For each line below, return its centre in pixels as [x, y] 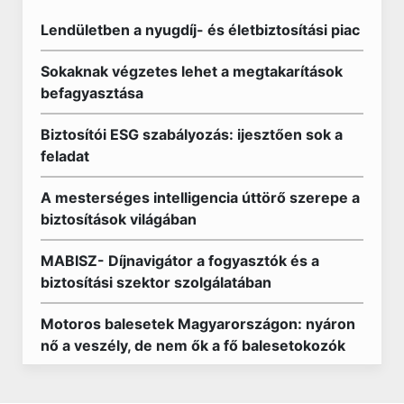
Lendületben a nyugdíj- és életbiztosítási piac [200, 30]
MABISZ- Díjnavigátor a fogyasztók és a [180, 261]
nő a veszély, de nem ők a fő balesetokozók [193, 346]
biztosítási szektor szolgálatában [156, 283]
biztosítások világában [119, 220]
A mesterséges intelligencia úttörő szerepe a [200, 198]
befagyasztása [92, 93]
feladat [65, 156]
